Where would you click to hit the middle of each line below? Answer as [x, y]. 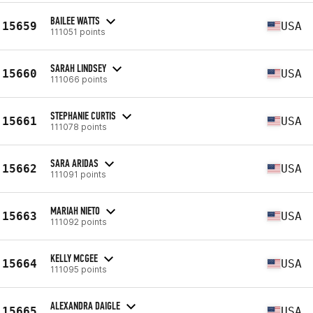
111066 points [79, 79]
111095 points [79, 269]
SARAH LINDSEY [78, 68]
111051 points [78, 31]
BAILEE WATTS [75, 20]
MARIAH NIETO [75, 210]
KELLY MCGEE [74, 258]
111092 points [79, 221]
